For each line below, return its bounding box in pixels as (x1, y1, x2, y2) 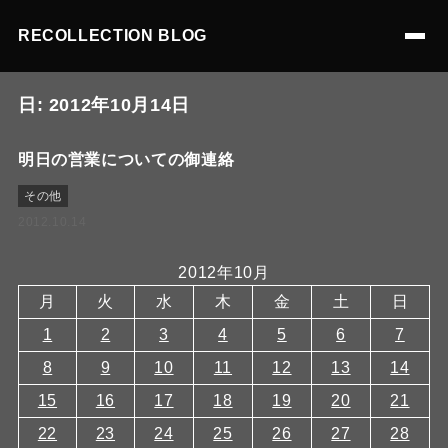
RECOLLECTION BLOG (17, 27, 207, 44)
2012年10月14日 (48, 95, 190, 115)
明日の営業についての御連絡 (17, 151, 235, 168)
